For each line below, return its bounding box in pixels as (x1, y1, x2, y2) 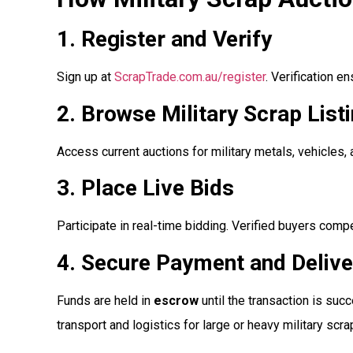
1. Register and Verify (57, 26, 272, 53)
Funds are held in (57, 292, 154, 308)
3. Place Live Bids (57, 175, 234, 202)
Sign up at (57, 69, 114, 85)
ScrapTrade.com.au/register (114, 69, 266, 85)
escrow (154, 292, 199, 308)
